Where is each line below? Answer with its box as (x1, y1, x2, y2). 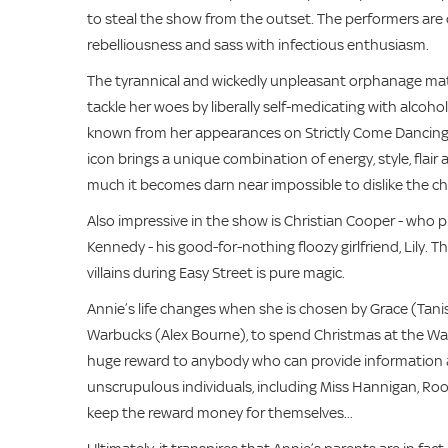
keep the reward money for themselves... (87, 403, 353, 422)
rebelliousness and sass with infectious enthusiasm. (87, 35, 429, 54)
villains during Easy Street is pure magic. (87, 263, 345, 282)
